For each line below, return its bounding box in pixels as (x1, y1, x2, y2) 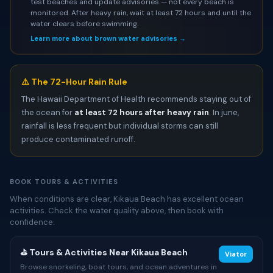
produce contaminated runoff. (21, 134, 135, 144)
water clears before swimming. (30, 18, 138, 29)
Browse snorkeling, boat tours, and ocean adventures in (20, 262, 217, 272)
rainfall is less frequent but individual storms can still (21, 121, 218, 131)
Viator (225, 250, 247, 258)
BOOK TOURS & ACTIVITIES (10, 177, 119, 186)
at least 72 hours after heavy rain (74, 107, 209, 118)
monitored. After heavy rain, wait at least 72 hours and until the (30, 7, 251, 18)
